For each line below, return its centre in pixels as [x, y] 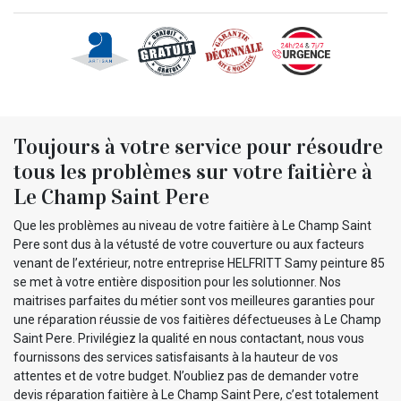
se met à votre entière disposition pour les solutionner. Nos [177, 282]
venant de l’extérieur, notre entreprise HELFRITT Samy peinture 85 [199, 263]
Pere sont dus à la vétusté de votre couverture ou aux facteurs [189, 244]
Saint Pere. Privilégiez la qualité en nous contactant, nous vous [189, 338]
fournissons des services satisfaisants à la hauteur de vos [176, 357]
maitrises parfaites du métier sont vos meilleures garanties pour [194, 300]
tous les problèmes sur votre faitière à [193, 171]
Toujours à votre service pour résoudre [198, 146]
